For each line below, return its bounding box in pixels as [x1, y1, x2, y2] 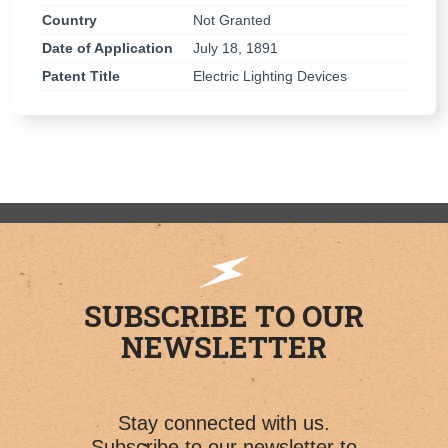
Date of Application [42, 39, 174, 56]
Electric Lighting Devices [192, 68, 347, 85]
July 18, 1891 [192, 39, 278, 56]
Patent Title [42, 68, 121, 85]
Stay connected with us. [118, 411, 330, 434]
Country [42, 11, 98, 28]
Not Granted [192, 11, 271, 28]
